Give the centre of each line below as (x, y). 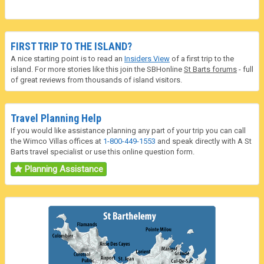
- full (245, 69)
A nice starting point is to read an (67, 58)
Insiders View (147, 58)
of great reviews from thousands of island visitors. (96, 80)
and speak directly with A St (204, 141)
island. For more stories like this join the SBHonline (97, 69)
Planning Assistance (63, 169)
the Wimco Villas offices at (57, 141)
